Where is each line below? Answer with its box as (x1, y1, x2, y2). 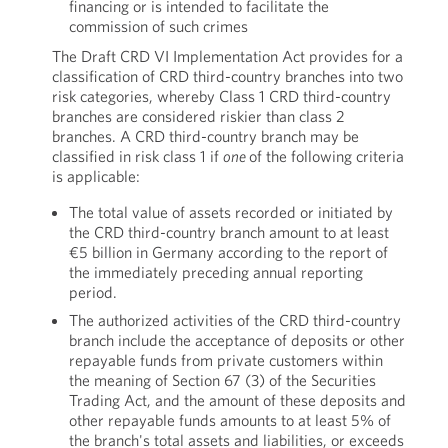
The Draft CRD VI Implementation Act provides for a (51, 46, 403, 66)
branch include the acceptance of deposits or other (68, 330, 405, 350)
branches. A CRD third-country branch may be (51, 126, 359, 146)
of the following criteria (248, 146, 404, 166)
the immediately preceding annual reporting (68, 262, 363, 282)
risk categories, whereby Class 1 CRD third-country (51, 86, 391, 106)
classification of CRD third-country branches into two (51, 66, 403, 86)
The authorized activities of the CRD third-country (68, 310, 401, 330)
